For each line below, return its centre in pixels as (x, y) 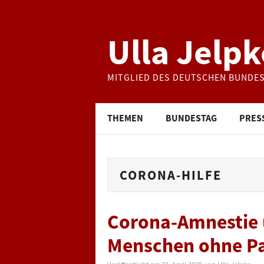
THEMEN (125, 118)
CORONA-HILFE (171, 175)
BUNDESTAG (191, 118)
